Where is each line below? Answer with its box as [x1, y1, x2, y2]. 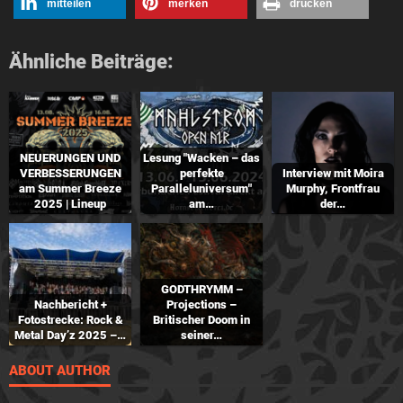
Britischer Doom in [153, 312, 250, 327]
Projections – [166, 297, 237, 311]
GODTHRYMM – [160, 282, 243, 296]
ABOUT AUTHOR [9, 362, 111, 379]
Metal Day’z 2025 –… [14, 327, 126, 342]
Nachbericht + [33, 297, 107, 311]
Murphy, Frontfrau [286, 181, 380, 195]
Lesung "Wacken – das [143, 150, 260, 165]
